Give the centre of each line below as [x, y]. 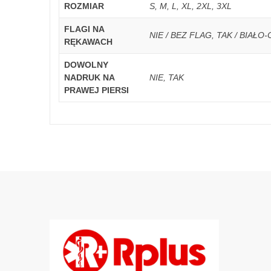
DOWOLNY [86, 64]
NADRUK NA [90, 77]
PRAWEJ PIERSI [96, 90]
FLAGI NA [84, 29]
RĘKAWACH [88, 41]
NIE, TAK [167, 77]
